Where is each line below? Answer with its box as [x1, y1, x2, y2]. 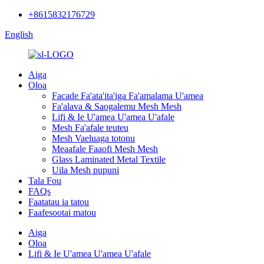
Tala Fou [28, 176, 61, 186]
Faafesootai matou [28, 207, 96, 217]
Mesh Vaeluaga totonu [52, 133, 135, 143]
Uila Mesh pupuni [52, 165, 119, 175]
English [5, 29, 33, 39]
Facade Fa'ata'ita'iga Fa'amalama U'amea [52, 91, 203, 101]
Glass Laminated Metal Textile [52, 154, 166, 164]
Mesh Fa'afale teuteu [52, 123, 128, 133]
